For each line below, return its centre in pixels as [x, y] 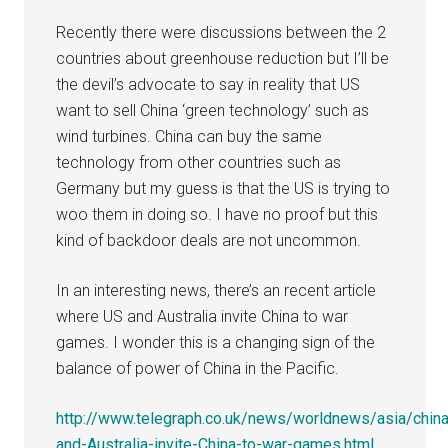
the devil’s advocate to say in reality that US [208, 84]
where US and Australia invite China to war [202, 316]
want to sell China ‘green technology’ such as [213, 110]
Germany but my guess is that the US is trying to [223, 188]
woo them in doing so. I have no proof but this [217, 214]
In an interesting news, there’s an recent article [216, 290]
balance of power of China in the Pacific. [198, 368]
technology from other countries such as [199, 162]
